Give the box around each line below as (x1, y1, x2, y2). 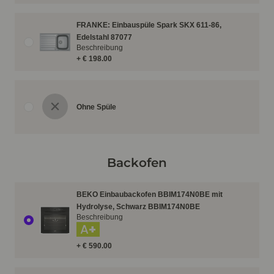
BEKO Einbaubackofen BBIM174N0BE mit (76, 190, 223, 199)
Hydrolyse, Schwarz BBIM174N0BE (76, 202, 200, 211)
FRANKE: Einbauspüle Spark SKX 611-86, (76, 21, 221, 29)
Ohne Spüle (76, 103, 116, 111)
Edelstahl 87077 (76, 33, 132, 42)
